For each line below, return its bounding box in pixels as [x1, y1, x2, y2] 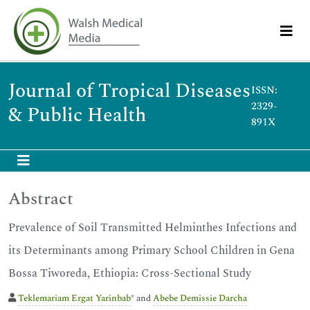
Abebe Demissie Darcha [153, 291, 247, 305]
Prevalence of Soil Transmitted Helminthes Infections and [8, 219, 297, 236]
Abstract [8, 187, 73, 212]
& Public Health [8, 100, 147, 130]
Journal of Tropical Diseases [8, 76, 250, 106]
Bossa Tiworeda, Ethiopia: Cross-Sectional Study [8, 265, 251, 282]
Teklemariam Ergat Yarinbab [18, 291, 131, 305]
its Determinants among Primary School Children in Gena [8, 242, 295, 259]
